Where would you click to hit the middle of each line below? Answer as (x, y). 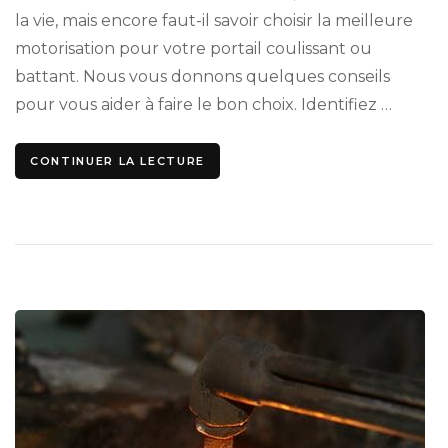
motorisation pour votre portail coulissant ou (193, 49)
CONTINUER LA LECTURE (117, 161)
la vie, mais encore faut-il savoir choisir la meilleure (214, 21)
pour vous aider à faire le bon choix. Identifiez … (203, 105)
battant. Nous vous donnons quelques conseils (202, 77)
